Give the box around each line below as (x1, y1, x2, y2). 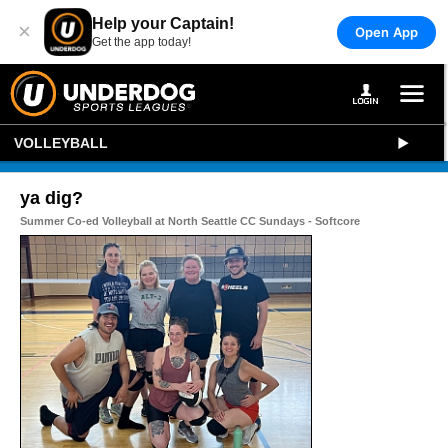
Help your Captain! (92, 15, 234, 32)
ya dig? (20, 188, 83, 208)
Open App (354, 23, 418, 40)
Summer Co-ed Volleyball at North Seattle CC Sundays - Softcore (20, 215, 360, 227)
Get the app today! (92, 35, 191, 49)
